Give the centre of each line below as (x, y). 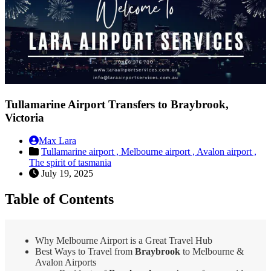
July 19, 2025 (66, 174)
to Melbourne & (212, 252)
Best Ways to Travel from (85, 252)
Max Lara (57, 141)
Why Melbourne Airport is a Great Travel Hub (124, 241)
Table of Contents (59, 199)
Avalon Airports (66, 263)
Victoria (24, 117)
